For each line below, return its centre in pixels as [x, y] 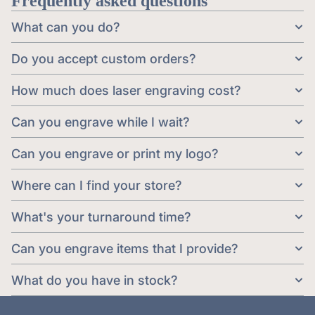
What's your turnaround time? [101, 217]
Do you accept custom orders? [104, 58]
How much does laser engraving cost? [126, 90]
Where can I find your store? [97, 185]
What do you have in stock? [95, 280]
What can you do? [66, 27]
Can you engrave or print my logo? [115, 153]
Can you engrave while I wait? [101, 122]
